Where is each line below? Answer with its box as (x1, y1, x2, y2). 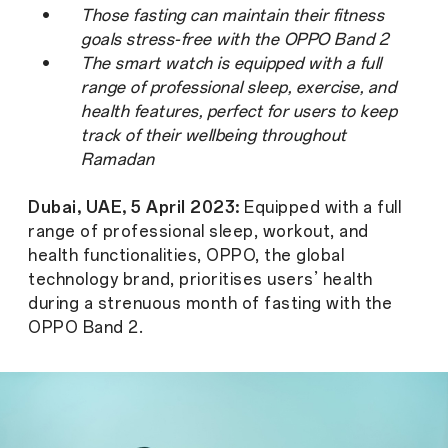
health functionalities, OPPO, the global (28, 246, 344, 266)
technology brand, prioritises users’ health (28, 270, 373, 290)
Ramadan (81, 150, 155, 170)
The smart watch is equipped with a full (81, 54, 382, 74)
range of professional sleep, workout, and (28, 222, 369, 242)
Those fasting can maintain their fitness (81, 6, 385, 26)
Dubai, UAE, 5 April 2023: (28, 198, 244, 218)
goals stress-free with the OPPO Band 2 (81, 30, 389, 50)
